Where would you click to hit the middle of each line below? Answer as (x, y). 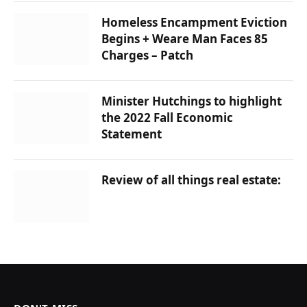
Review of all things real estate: (191, 180)
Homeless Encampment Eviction (194, 22)
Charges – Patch (147, 55)
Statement (132, 134)
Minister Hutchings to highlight (192, 101)
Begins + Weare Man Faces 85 (185, 38)
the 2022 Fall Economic (167, 117)
